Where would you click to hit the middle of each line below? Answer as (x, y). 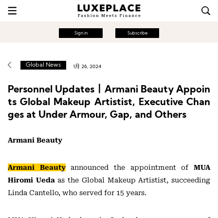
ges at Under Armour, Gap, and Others (97, 115)
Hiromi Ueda (31, 180)
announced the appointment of (130, 167)
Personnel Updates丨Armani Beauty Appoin (109, 90)
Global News (43, 65)
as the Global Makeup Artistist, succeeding (133, 180)
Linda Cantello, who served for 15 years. (77, 193)
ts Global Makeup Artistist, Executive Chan (109, 103)
